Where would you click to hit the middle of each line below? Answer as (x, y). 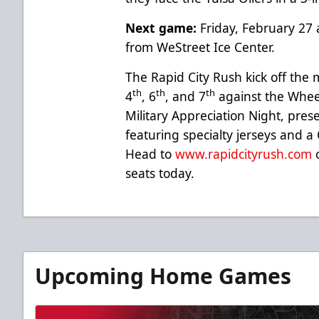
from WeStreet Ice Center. (200, 47)
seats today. (160, 173)
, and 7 (186, 96)
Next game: (161, 27)
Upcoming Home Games (163, 276)
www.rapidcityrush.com (244, 153)
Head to (151, 153)
